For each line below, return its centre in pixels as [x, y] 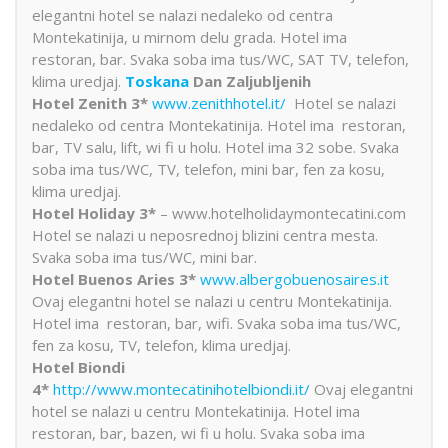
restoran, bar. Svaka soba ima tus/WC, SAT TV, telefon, [220, 58]
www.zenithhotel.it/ [219, 102]
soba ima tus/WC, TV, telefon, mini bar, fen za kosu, [208, 168]
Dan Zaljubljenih [250, 80]
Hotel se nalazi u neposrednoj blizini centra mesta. [205, 234]
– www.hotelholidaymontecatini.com [281, 212]
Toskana [157, 80]
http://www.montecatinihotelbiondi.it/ [181, 388]
